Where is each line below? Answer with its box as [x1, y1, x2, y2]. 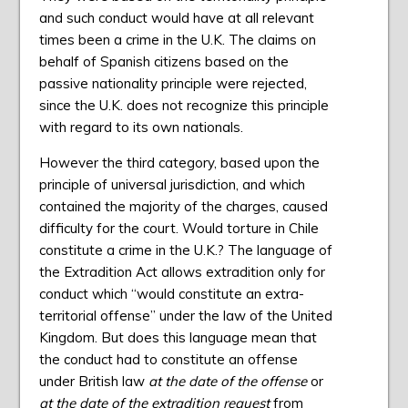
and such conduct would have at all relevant [38, 9, 314, 27]
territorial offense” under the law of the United [38, 307, 332, 325]
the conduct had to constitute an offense [38, 351, 298, 369]
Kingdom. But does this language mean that [38, 329, 317, 347]
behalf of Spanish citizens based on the [38, 53, 289, 71]
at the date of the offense [148, 372, 311, 391]
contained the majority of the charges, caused [38, 198, 328, 216]
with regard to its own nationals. [38, 118, 243, 137]
